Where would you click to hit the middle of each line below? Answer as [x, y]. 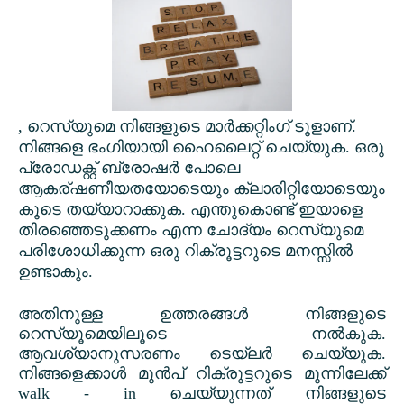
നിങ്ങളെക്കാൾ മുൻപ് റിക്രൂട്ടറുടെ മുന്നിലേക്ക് [202, 374]
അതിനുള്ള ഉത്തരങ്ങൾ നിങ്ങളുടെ [202, 314]
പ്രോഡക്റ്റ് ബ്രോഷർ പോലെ [129, 168]
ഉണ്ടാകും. [55, 272]
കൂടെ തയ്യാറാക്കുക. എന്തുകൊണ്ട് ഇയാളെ [190, 210]
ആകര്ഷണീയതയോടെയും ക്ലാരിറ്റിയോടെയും [202, 189]
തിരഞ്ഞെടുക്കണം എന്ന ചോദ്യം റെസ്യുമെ [191, 230]
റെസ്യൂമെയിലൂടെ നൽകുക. [202, 334]
